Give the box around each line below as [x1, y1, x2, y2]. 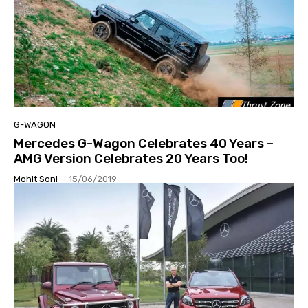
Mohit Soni [14, 174, 58, 185]
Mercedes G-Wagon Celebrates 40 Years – [14, 135, 274, 152]
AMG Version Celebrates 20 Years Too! [14, 151, 248, 167]
